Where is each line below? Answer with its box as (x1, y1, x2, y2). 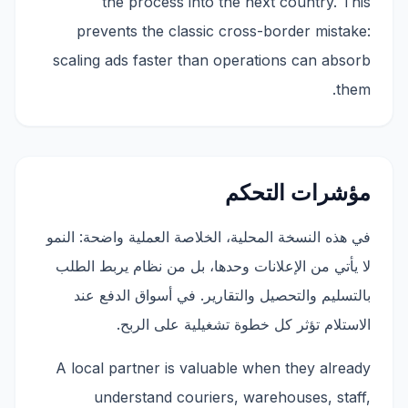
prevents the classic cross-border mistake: (76, 22, 371, 40)
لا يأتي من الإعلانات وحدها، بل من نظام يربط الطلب (56, 257, 371, 275)
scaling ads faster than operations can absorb (53, 51, 371, 69)
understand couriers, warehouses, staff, (94, 388, 371, 406)
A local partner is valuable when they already (56, 359, 371, 377)
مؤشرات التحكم (225, 179, 371, 206)
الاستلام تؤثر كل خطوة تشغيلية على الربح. (117, 315, 371, 333)
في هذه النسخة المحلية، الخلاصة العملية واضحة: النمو (46, 228, 371, 246)
